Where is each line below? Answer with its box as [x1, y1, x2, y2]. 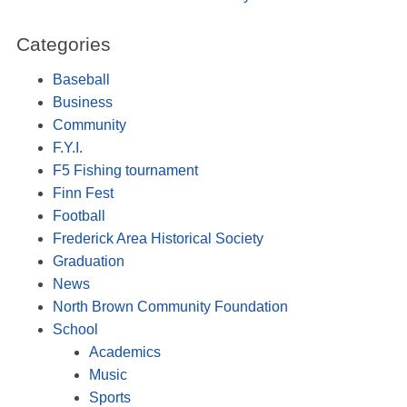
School [52, 321, 98, 337]
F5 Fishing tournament [52, 162, 198, 178]
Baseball [52, 71, 110, 87]
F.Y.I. [52, 139, 83, 155]
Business [52, 94, 113, 110]
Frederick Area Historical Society [52, 230, 263, 246]
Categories [15, 33, 111, 55]
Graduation [52, 253, 124, 269]
